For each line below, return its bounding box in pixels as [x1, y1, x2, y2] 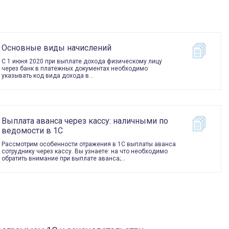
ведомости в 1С [1, 126, 63, 136]
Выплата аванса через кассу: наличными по [1, 116, 168, 126]
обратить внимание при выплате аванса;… [1, 155, 125, 163]
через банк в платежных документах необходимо [1, 65, 148, 73]
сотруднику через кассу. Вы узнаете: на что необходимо [1, 148, 168, 155]
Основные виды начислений [1, 43, 111, 53]
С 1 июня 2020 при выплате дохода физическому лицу [1, 58, 162, 65]
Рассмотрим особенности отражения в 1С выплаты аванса [1, 141, 176, 148]
